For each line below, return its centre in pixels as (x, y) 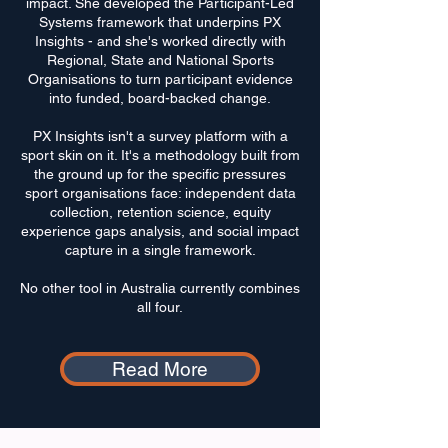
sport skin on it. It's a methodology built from (160, 155)
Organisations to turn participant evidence (160, 79)
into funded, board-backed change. (160, 98)
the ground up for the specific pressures (160, 174)
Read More (160, 369)
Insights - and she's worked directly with (160, 41)
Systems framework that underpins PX (160, 22)
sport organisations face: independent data (160, 193)
